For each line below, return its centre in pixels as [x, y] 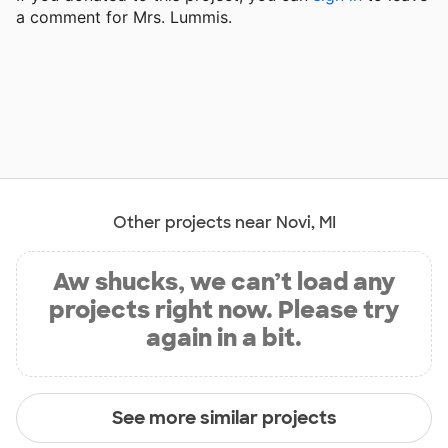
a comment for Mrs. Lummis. [124, 17]
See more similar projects [224, 417]
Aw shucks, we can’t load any [224, 282]
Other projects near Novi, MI [224, 223]
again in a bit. [224, 338]
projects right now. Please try [224, 310]
